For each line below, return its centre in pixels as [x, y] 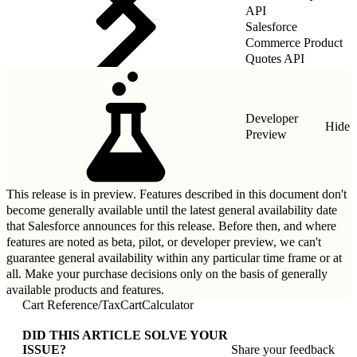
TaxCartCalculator [147, 304]
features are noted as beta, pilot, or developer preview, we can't [164, 241]
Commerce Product [294, 42]
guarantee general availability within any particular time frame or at [174, 257]
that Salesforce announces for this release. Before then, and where [171, 226]
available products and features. [85, 289]
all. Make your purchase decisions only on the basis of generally [167, 273]
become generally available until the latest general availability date [172, 210]
